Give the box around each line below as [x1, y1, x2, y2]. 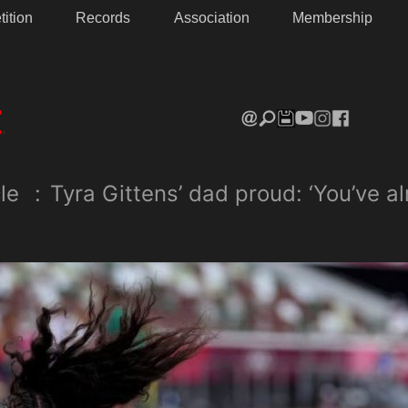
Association [173, 10, 250, 25]
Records [76, 10, 131, 25]
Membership [292, 10, 373, 25]
